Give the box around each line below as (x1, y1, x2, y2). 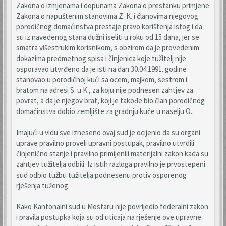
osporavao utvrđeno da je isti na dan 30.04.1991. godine (16, 64, 187, 74)
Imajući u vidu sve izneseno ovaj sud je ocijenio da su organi (16, 128, 200, 137)
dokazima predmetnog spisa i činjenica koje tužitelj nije (16, 53, 186, 63)
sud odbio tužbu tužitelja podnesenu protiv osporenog (16, 170, 187, 180)
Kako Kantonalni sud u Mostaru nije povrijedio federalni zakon (16, 202, 208, 211)
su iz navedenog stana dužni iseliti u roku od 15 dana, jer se (16, 32, 199, 42)
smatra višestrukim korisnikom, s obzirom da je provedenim (16, 43, 199, 52)
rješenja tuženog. (16, 181, 70, 190)
